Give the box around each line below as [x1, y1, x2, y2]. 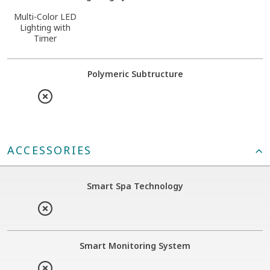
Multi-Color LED [13, 10, 77, 22]
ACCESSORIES [7, 142, 92, 157]
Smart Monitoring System [80, 239, 190, 251]
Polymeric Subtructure [87, 67, 183, 80]
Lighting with [19, 21, 71, 33]
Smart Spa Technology [87, 180, 183, 192]
